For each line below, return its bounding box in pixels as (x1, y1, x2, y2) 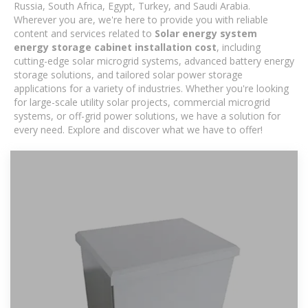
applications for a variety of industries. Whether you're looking (14, 82, 289, 95)
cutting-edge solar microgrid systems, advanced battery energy (14, 54, 294, 67)
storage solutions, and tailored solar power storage (14, 68, 243, 81)
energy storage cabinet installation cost (14, 41, 217, 54)
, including (217, 41, 261, 54)
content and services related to (14, 27, 155, 40)
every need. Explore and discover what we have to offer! (14, 123, 263, 136)
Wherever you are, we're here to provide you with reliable (14, 13, 268, 26)
